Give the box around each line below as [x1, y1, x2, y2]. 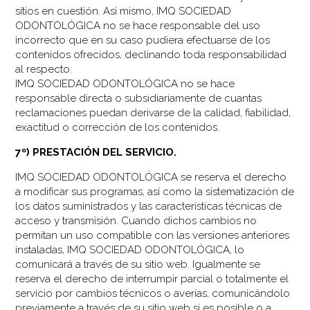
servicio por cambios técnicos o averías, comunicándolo [15, 286, 291, 300]
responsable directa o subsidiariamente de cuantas [15, 91, 262, 104]
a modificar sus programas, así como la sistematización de [15, 185, 295, 198]
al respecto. [15, 62, 73, 75]
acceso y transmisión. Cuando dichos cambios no [15, 214, 257, 227]
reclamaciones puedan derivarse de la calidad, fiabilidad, [15, 106, 291, 119]
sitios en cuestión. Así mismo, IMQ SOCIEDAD [15, 4, 232, 17]
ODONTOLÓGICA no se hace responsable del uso [15, 19, 261, 32]
